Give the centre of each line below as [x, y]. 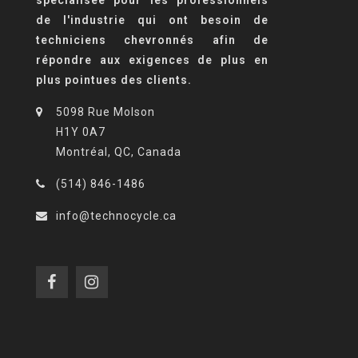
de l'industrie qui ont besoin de [152, 20]
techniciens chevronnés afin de [152, 40]
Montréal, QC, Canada [119, 151]
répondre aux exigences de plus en [152, 60]
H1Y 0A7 [81, 131]
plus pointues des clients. [114, 80]
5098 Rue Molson [105, 111]
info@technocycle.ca [116, 215]
